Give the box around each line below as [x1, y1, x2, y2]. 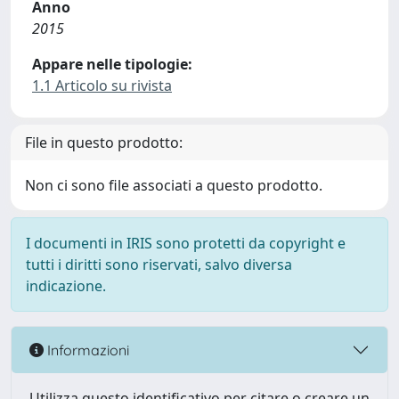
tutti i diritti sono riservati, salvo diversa [26, 255, 292, 274]
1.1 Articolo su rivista [32, 76, 172, 95]
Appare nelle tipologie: [32, 54, 192, 74]
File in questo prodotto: [25, 133, 183, 152]
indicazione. [26, 276, 106, 296]
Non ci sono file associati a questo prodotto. [25, 175, 322, 195]
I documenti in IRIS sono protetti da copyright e [26, 233, 346, 253]
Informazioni [44, 340, 129, 359]
